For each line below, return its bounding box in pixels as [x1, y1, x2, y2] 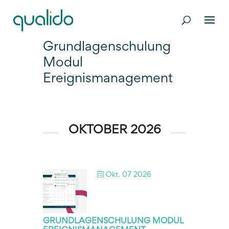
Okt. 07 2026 [106, 172, 151, 178]
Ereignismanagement [43, 73, 173, 85]
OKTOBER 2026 [68, 125, 161, 136]
